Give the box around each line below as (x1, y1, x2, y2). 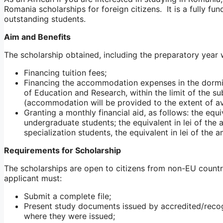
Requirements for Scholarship (4, 145, 121, 156)
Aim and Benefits (4, 32, 71, 42)
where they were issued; (24, 211, 115, 222)
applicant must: (4, 173, 62, 184)
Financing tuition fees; (24, 68, 107, 78)
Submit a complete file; (24, 191, 111, 202)
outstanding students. (4, 14, 86, 24)
